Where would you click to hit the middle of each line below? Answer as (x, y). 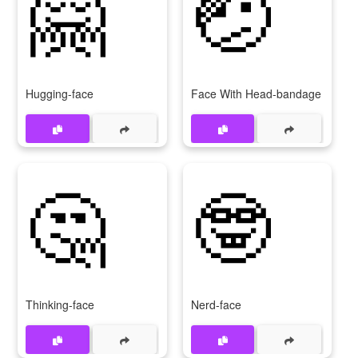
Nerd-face (216, 304)
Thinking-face (60, 304)
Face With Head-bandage (256, 93)
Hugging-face (60, 93)
